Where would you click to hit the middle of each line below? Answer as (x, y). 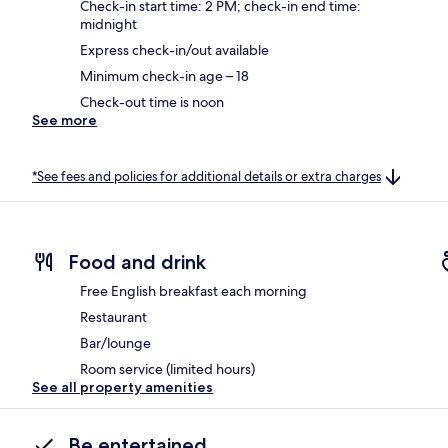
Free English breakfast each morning (193, 291)
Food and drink (137, 262)
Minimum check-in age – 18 (164, 75)
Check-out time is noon (152, 101)
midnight (108, 23)
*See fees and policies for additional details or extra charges (206, 176)
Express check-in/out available (174, 49)
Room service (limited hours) (167, 369)
